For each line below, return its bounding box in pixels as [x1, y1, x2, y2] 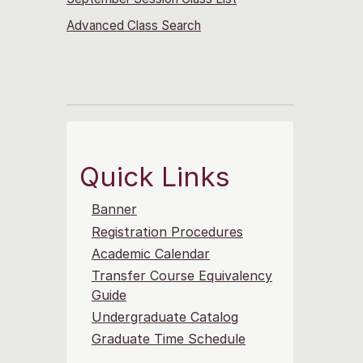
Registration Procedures [92, 223, 243, 240]
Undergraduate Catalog [92, 309, 238, 326]
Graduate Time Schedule [92, 331, 246, 348]
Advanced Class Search [66, 18, 201, 33]
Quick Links [79, 160, 230, 194]
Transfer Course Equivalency [92, 267, 272, 284]
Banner [92, 201, 137, 218]
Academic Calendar [92, 245, 210, 262]
